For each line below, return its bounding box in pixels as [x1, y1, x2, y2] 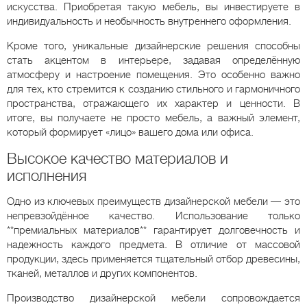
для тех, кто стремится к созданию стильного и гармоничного [7, 82, 300, 95]
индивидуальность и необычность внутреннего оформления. [7, 14, 291, 27]
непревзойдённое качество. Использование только [7, 209, 300, 222]
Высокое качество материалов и [7, 149, 228, 167]
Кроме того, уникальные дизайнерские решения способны [7, 39, 300, 52]
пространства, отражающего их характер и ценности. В [7, 97, 300, 110]
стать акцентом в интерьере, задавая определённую [7, 53, 300, 66]
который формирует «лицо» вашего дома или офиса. [7, 125, 254, 138]
